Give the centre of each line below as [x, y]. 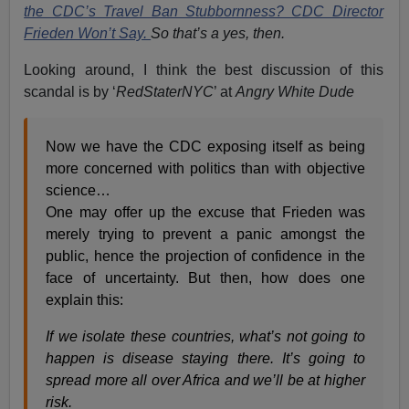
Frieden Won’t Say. [88, 33]
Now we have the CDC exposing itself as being [205, 146]
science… [79, 190]
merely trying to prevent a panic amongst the [205, 234]
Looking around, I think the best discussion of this [204, 69]
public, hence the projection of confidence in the [205, 256]
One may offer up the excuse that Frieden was [205, 212]
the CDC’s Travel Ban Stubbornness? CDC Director [204, 11]
